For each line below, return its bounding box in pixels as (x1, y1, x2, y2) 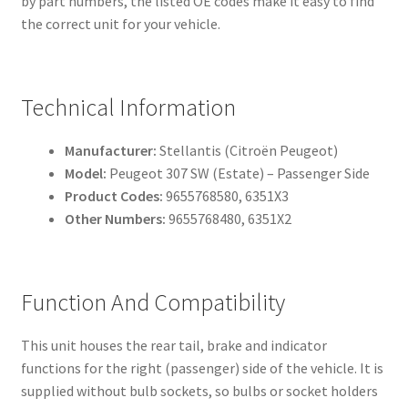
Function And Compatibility (20, 288, 285, 318)
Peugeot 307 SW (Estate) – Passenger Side (106, 163, 370, 182)
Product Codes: (64, 186, 163, 205)
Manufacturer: (64, 140, 157, 159)
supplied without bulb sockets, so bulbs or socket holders (20, 382, 378, 401)
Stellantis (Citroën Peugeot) (156, 140, 338, 159)
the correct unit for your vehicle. (20, 14, 220, 33)
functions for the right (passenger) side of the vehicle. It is (20, 359, 383, 378)
